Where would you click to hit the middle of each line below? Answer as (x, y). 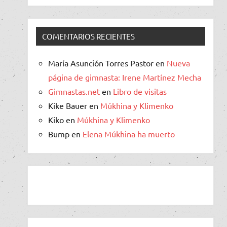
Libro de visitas (140, 91)
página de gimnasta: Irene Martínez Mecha (125, 77)
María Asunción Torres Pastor (101, 63)
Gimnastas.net (74, 91)
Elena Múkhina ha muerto (129, 134)
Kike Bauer (68, 105)
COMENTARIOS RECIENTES (88, 36)
